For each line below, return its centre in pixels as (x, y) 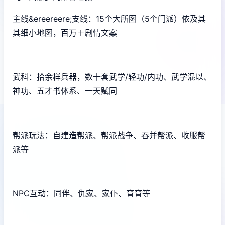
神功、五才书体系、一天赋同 (65, 91)
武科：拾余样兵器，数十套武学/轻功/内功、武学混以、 (112, 77)
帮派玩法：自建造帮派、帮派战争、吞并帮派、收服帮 (109, 135)
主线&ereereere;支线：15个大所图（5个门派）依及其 (109, 18)
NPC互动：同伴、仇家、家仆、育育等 (81, 193)
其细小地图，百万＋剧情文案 (65, 32)
